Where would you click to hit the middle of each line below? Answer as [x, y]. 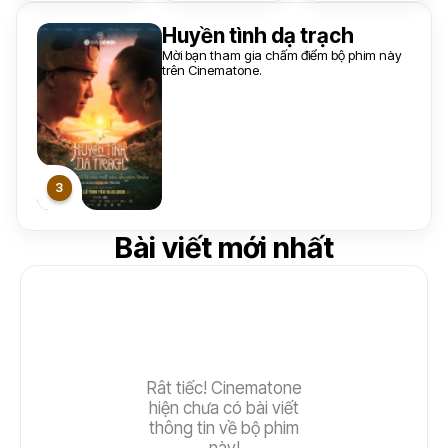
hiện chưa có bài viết [224, 408]
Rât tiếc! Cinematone [224, 388]
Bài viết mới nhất [224, 247]
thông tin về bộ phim [224, 428]
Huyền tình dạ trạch [257, 35]
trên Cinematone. [211, 70]
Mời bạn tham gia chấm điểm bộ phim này [281, 55]
